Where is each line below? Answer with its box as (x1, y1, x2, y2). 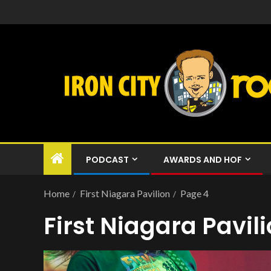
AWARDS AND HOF (163, 154, 242, 166)
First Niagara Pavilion (80, 188, 170, 199)
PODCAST (86, 154, 129, 166)
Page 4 (180, 188, 209, 199)
